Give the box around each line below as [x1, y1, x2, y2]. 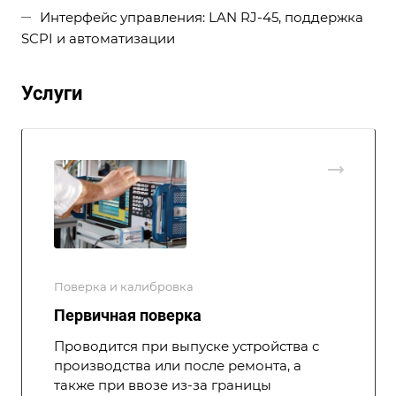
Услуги [21, 82, 82, 105]
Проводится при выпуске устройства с [54, 338, 319, 355]
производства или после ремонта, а [54, 357, 301, 375]
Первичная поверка [54, 306, 202, 325]
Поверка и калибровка [54, 279, 194, 294]
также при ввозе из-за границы [54, 377, 271, 394]
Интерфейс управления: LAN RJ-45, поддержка [40, 9, 363, 26]
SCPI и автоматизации [21, 30, 175, 47]
